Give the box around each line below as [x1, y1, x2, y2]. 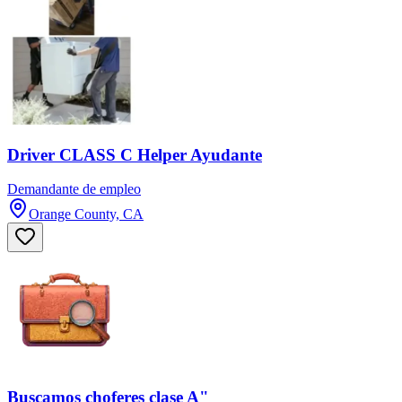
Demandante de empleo [7, 181, 141, 197]
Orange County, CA [29, 206, 144, 223]
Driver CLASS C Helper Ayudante [7, 144, 262, 164]
